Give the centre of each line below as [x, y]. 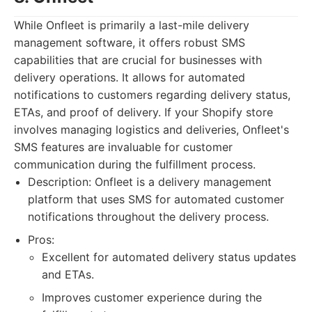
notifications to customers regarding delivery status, [152, 95]
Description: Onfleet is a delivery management [150, 182]
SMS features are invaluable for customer [123, 147]
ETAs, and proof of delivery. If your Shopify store [143, 112]
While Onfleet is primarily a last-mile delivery [132, 25]
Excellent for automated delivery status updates [169, 257]
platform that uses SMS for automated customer [156, 199]
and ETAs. [68, 274]
